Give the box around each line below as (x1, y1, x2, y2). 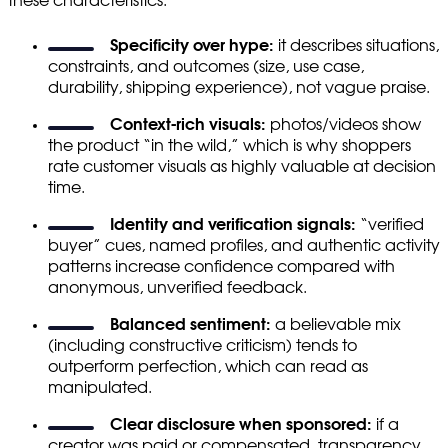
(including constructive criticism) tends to (48, 337, 357, 354)
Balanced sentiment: (110, 316, 271, 333)
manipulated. (48, 379, 152, 396)
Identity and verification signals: (110, 216, 356, 233)
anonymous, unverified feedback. (48, 279, 307, 296)
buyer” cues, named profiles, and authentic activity (48, 237, 440, 254)
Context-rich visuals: (110, 116, 266, 133)
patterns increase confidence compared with (48, 258, 395, 275)
